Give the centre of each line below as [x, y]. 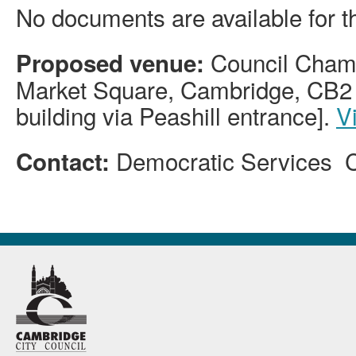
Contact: [66, 161]
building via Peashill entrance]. [176, 115]
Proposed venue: [113, 63]
